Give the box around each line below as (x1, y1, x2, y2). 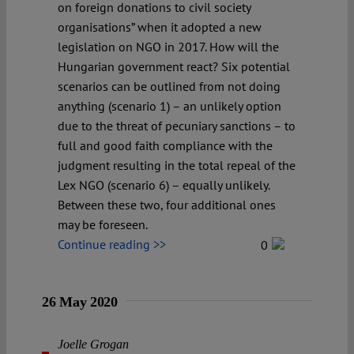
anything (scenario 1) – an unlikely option (58, 97, 281, 114)
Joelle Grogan (58, 337, 129, 351)
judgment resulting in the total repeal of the (58, 156, 296, 173)
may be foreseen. (58, 216, 148, 232)
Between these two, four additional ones (58, 196, 276, 213)
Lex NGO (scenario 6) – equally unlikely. (58, 176, 269, 193)
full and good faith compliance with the (58, 137, 273, 153)
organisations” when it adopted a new (58, 18, 262, 35)
